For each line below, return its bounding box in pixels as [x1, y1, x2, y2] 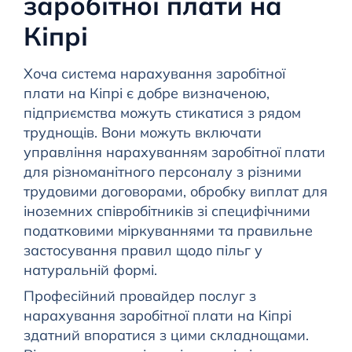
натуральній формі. [23, 261, 157, 280]
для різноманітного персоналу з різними [23, 163, 302, 181]
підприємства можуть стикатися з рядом [23, 104, 301, 123]
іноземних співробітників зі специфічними [23, 202, 310, 221]
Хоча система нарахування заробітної [23, 64, 285, 83]
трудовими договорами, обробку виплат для [23, 182, 328, 201]
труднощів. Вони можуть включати [23, 123, 262, 142]
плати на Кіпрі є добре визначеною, [23, 84, 269, 103]
